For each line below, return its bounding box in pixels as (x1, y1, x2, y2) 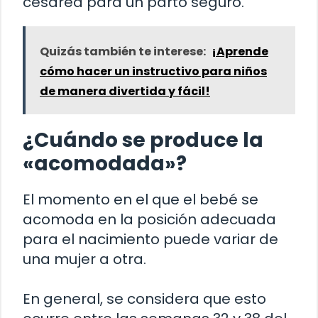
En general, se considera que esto (23, 289, 266, 309)
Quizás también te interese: (40, 43, 206, 60)
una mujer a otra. (23, 249, 146, 270)
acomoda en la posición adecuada (23, 209, 276, 230)
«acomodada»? (23, 150, 187, 178)
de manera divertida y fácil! (40, 83, 210, 100)
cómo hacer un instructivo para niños (40, 63, 267, 80)
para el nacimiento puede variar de (23, 229, 278, 250)
